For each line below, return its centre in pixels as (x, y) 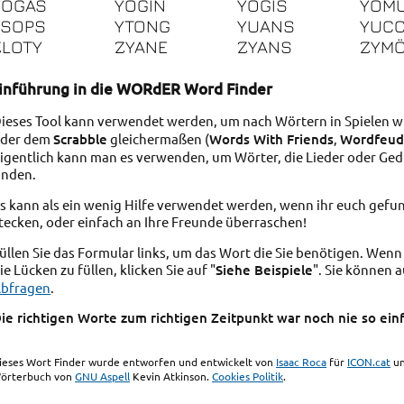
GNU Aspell (103, 376)
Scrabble (81, 139)
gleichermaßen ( (159, 139)
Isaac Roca (302, 362)
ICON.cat (369, 362)
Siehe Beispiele (265, 269)
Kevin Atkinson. (171, 376)
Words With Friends (272, 139)
